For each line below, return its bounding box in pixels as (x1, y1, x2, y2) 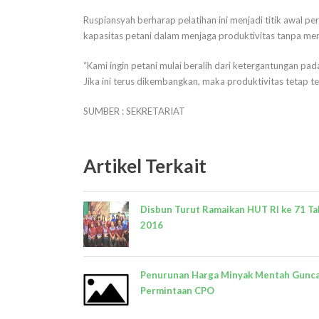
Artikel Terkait (83, 154, 206, 177)
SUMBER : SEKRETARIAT (83, 105, 185, 117)
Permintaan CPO (140, 284, 214, 296)
